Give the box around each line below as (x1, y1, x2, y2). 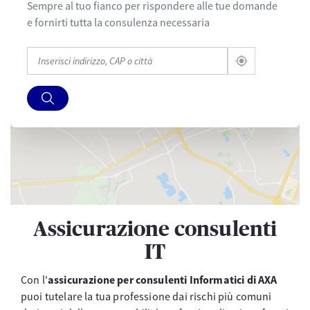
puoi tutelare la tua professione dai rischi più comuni (21, 289, 272, 304)
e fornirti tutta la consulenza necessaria (27, 15, 210, 30)
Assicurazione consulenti (33, 219, 277, 241)
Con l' (21, 273, 48, 287)
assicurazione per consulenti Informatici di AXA (47, 273, 277, 287)
